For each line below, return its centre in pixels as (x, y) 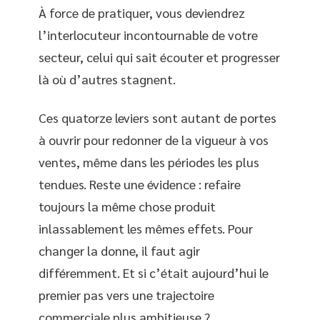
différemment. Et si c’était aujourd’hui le (154, 272)
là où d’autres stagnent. (107, 79)
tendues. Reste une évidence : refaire (140, 184)
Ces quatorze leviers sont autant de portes (157, 117)
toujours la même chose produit (127, 206)
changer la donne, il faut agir (119, 250)
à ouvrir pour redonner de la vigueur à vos (154, 139)
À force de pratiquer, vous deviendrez (142, 12)
